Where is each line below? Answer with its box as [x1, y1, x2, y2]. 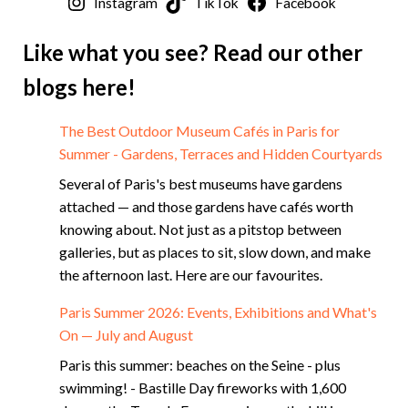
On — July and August [59, 326, 193, 343]
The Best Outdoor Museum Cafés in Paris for [59, 122, 340, 139]
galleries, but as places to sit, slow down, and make [59, 243, 371, 260]
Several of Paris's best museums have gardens [59, 175, 342, 192]
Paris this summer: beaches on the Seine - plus [59, 356, 341, 373]
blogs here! [23, 74, 136, 100]
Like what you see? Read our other [23, 39, 362, 66]
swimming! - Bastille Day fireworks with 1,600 [59, 379, 346, 396]
